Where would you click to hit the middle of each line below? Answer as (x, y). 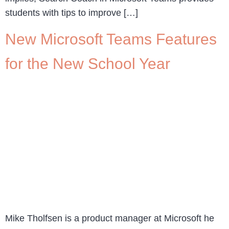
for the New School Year (88, 64)
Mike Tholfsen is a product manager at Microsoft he (110, 219)
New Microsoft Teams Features (111, 39)
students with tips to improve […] (72, 13)
